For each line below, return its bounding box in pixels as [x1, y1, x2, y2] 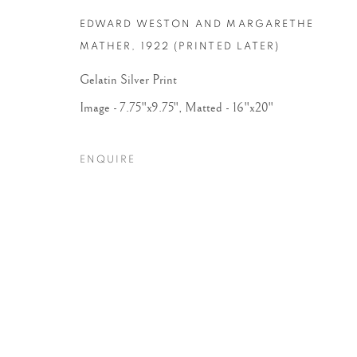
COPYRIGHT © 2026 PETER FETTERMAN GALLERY [64, 5, 296, 13]
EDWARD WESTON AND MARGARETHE [80, 18, 315, 29]
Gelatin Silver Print [80, 72, 177, 88]
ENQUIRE [80, 154, 135, 165]
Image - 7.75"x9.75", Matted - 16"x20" [80, 100, 273, 116]
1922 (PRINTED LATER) [140, 41, 280, 52]
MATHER [80, 41, 132, 52]
